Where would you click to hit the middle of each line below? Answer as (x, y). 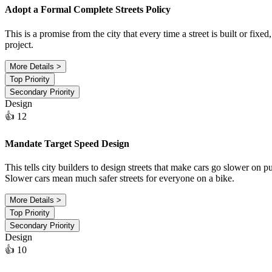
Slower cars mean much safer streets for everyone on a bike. (120, 178)
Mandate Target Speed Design (67, 143)
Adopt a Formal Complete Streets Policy (88, 10)
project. (19, 44)
